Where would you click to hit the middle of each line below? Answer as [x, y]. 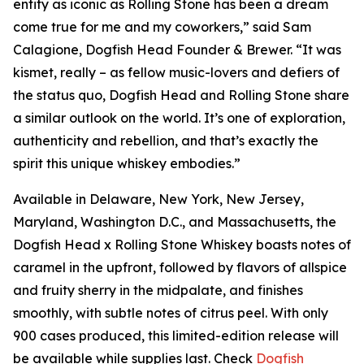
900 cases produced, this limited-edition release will [176, 336]
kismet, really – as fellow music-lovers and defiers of [176, 72]
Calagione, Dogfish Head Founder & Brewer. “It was [177, 50]
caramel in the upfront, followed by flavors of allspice [180, 267]
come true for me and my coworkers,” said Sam [162, 27]
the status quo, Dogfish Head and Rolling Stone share [181, 95]
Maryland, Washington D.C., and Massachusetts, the [175, 222]
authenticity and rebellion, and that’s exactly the [166, 141]
